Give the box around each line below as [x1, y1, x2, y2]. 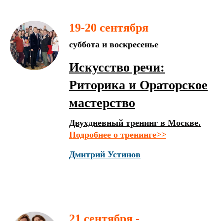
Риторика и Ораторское [69, 78, 208, 92]
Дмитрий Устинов [69, 149, 141, 159]
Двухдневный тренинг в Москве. [69, 118, 201, 128]
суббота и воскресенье [69, 39, 158, 49]
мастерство [69, 96, 135, 110]
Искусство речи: [69, 60, 165, 74]
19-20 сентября [69, 21, 148, 34]
